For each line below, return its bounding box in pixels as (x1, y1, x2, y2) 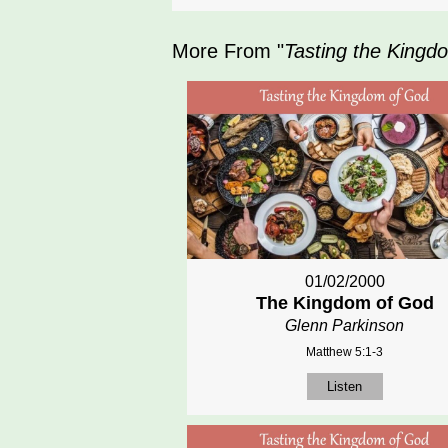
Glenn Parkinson (285, 316, 405, 334)
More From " (172, 40, 284, 63)
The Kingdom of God (255, 292, 434, 313)
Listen (327, 378, 363, 394)
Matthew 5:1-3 (306, 344, 384, 359)
